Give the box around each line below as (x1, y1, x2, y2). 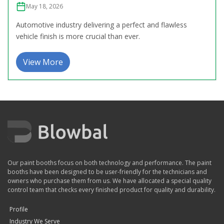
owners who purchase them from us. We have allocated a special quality (7, 176, 211, 185)
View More (23, 56, 63, 67)
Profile (9, 204, 28, 213)
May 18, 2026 (26, 1, 63, 10)
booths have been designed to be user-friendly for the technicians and (7, 167, 207, 176)
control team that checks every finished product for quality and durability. (7, 185, 215, 194)
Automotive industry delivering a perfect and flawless (16, 19, 187, 29)
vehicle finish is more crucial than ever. (16, 31, 140, 41)
